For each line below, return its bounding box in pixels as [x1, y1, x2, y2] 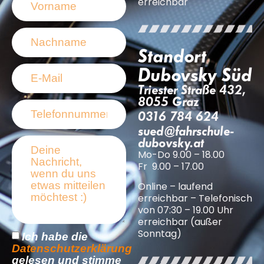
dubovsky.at [138, 134, 204, 151]
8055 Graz [138, 93, 199, 110]
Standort [138, 44, 206, 67]
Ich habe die [22, 230, 88, 243]
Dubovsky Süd [138, 63, 252, 86]
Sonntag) [138, 227, 181, 241]
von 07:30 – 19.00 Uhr [138, 203, 233, 217]
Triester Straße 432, [138, 81, 246, 98]
